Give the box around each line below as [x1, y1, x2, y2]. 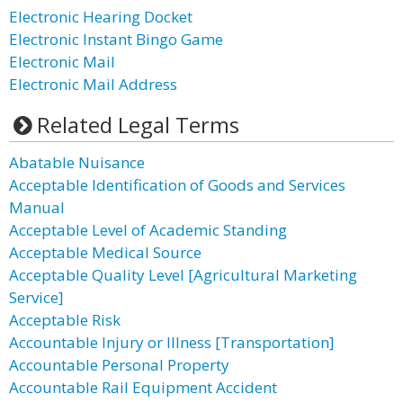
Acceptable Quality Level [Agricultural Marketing [9, 264, 357, 285]
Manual [9, 197, 65, 218]
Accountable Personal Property [9, 354, 229, 375]
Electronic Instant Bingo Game [9, 29, 223, 49]
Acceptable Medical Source [9, 242, 201, 263]
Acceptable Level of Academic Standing [9, 219, 287, 240]
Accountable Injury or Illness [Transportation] [9, 332, 335, 353]
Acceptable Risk [9, 309, 121, 330]
